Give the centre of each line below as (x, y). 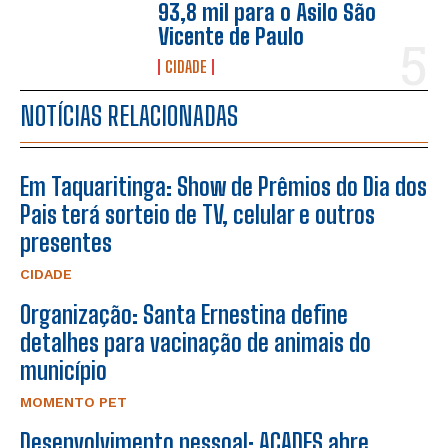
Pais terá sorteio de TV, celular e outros (197, 215)
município (63, 371)
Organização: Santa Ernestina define (184, 315)
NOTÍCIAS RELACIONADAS (129, 116)
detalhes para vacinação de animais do (195, 343)
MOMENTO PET (73, 402)
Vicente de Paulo (231, 37)
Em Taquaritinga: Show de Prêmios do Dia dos (223, 187)
